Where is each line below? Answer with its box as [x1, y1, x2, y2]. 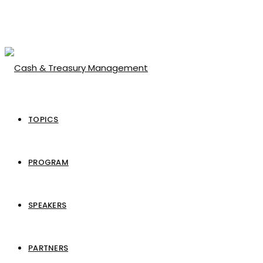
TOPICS [28, 114, 59, 125]
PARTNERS [28, 242, 69, 254]
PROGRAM [28, 157, 69, 168]
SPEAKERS [28, 200, 67, 211]
